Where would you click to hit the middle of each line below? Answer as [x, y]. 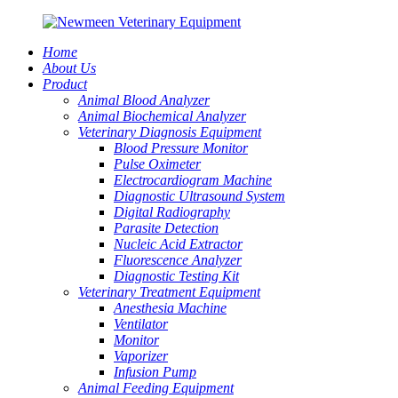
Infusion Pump [155, 372]
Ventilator [141, 324]
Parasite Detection [166, 228]
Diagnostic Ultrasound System [199, 196]
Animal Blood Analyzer [144, 100]
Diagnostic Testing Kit [176, 276]
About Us [69, 68]
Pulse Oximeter [157, 164]
